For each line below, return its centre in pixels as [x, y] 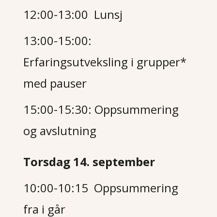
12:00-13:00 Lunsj [73, 14]
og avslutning [62, 131]
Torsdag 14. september [89, 162]
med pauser [55, 83]
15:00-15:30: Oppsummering [101, 109]
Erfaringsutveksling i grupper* [105, 62]
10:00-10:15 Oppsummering [101, 188]
